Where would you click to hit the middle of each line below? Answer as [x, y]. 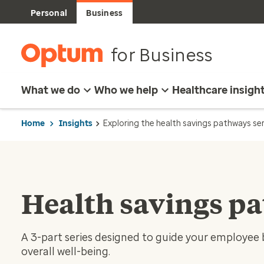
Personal [49, 13]
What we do [51, 90]
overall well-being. [66, 252]
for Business [162, 55]
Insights [76, 123]
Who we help [126, 90]
